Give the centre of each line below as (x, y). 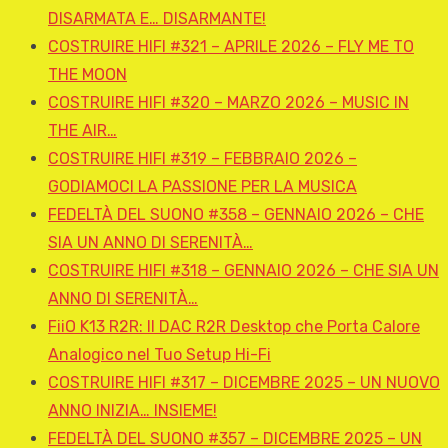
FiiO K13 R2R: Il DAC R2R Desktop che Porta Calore (234, 327)
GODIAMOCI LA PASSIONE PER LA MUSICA (202, 187)
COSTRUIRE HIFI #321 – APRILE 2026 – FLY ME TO (231, 47)
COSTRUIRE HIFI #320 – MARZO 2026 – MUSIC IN (228, 103)
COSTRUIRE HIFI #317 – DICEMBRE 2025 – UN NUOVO (244, 383)
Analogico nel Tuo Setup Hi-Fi (159, 355)
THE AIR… (82, 131)
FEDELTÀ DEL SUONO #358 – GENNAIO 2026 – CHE (236, 215)
